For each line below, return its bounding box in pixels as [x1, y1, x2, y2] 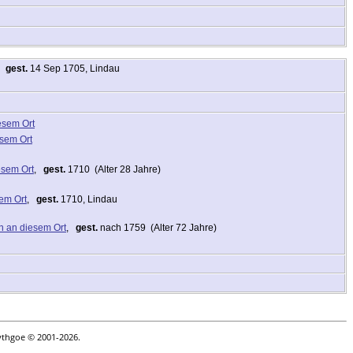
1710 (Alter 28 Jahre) [65, 163, 161, 175]
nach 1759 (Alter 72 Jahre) [98, 221, 217, 233]
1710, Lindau [58, 193, 117, 205]
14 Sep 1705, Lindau [28, 62, 120, 74]
